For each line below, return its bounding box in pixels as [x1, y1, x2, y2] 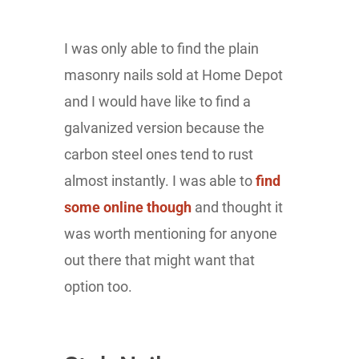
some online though [64, 198, 192, 216]
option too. [64, 277, 132, 295]
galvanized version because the [64, 119, 264, 136]
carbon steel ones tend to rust [64, 145, 253, 163]
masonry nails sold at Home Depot [64, 66, 283, 83]
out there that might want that [64, 251, 255, 268]
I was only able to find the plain [64, 39, 259, 57]
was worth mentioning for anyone [64, 224, 277, 242]
